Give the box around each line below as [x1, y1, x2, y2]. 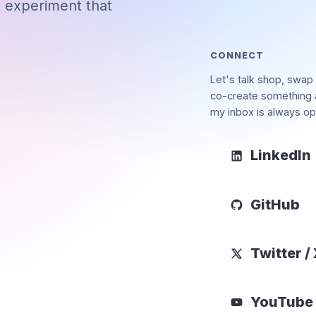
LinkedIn [250, 147, 312, 164]
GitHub [250, 195, 300, 213]
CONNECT [210, 50, 265, 61]
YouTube [250, 293, 314, 310]
